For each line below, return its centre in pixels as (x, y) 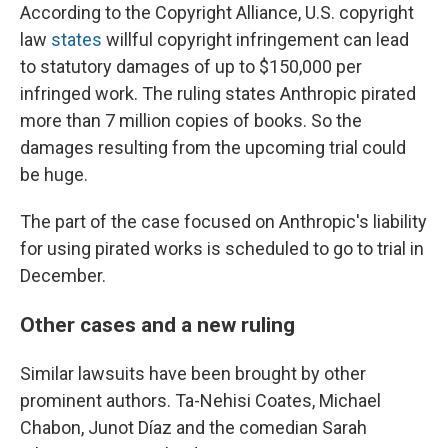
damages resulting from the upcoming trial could (213, 148)
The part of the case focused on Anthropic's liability (223, 222)
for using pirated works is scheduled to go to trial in (222, 249)
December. (63, 276)
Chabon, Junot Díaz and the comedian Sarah (193, 428)
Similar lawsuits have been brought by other (193, 374)
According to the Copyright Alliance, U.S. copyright (217, 13)
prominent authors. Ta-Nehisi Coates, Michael (200, 401)
